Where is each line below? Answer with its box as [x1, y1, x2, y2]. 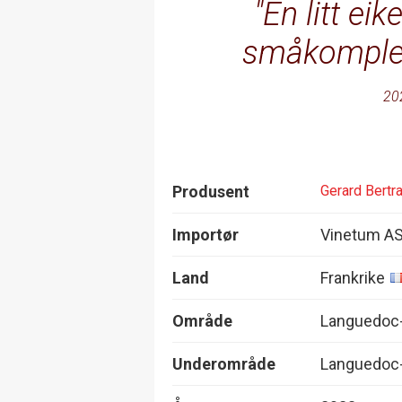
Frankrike [320, 267, 385, 287]
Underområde [172, 354, 275, 373]
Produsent [172, 181, 249, 201]
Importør [172, 224, 239, 244]
